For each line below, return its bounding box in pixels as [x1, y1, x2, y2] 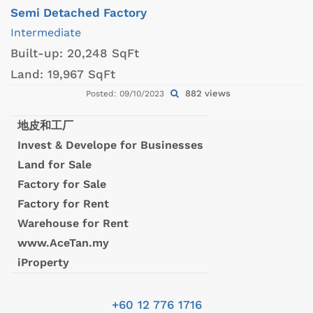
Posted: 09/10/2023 [86, 89, 167, 99]
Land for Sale [17, 158, 92, 172]
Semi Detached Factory [10, 6, 147, 20]
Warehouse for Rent [17, 217, 129, 231]
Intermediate [10, 26, 81, 40]
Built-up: [10, 46, 67, 61]
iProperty [17, 256, 69, 270]
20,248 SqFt [67, 46, 139, 61]
